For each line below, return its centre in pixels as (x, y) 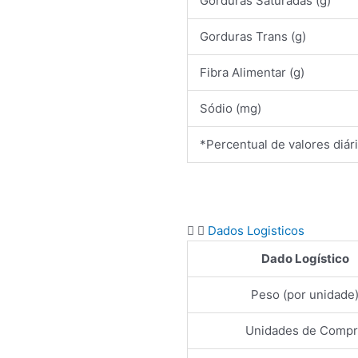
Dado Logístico (305, 258)
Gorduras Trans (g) (253, 36)
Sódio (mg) (231, 108)
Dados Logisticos (256, 230)
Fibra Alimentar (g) (252, 72)
